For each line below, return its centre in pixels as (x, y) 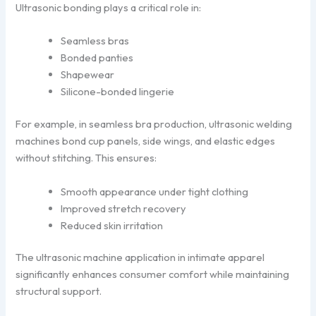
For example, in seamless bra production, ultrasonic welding (154, 124)
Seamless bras (95, 41)
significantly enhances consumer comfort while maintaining (153, 274)
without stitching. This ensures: (86, 158)
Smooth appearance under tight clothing (155, 191)
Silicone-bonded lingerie (118, 92)
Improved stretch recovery (124, 208)
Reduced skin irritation (112, 225)
